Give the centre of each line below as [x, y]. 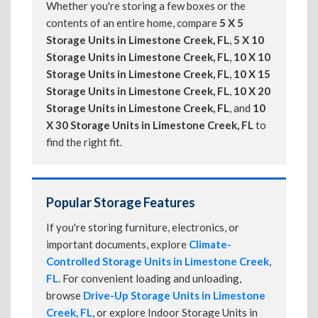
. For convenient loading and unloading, [150, 278]
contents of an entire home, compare [133, 23]
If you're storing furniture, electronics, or [143, 227]
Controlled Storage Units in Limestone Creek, [159, 261]
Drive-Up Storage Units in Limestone [174, 295]
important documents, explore [117, 244]
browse [65, 295]
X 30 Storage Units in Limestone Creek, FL [150, 125]
